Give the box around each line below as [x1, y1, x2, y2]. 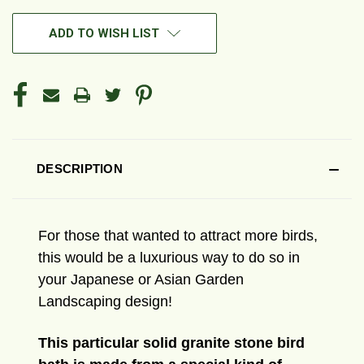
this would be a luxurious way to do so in [38, 249, 300, 266]
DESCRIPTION [37, 162, 123, 176]
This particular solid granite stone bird [38, 335, 305, 352]
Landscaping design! [38, 293, 172, 310]
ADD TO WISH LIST [49, 26, 159, 41]
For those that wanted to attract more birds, [38, 227, 318, 245]
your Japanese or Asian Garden [38, 271, 244, 288]
